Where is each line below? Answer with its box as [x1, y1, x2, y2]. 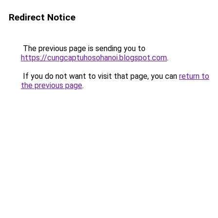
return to [179, 72, 209, 81]
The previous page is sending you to [21, 44, 145, 53]
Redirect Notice [9, 12, 75, 23]
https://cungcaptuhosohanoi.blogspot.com [21, 53, 167, 62]
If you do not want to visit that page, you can [21, 72, 179, 81]
